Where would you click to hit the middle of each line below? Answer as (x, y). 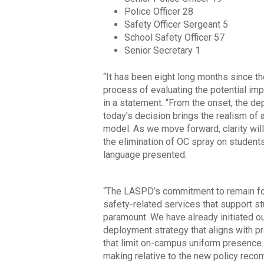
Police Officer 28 (159, 11)
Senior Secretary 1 (162, 50)
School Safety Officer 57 (174, 37)
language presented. (145, 154)
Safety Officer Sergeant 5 (176, 24)
